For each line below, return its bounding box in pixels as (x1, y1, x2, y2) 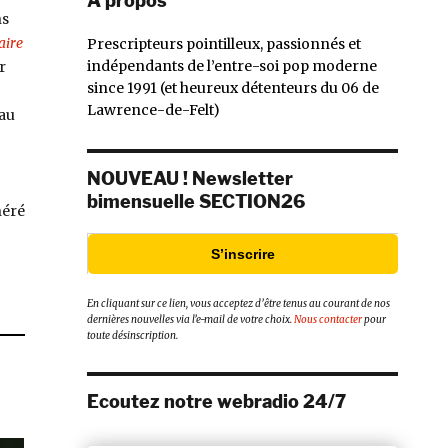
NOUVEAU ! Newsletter (87, 167, 293, 189)
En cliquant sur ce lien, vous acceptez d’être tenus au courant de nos (87, 297, 390, 311)
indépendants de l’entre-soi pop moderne (87, 56, 377, 75)
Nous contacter (294, 313, 362, 327)
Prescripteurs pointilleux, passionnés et (87, 34, 361, 53)
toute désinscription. (87, 329, 178, 343)
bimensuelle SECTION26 (87, 190, 305, 212)
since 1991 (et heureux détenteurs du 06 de (87, 78, 379, 97)
